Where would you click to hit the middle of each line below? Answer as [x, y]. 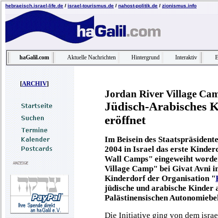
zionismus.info [179, 6]
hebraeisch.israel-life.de [34, 6]
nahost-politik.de [138, 6]
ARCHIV [34, 83]
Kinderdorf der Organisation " [160, 178]
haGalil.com [34, 57]
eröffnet [125, 120]
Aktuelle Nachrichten [91, 57]
